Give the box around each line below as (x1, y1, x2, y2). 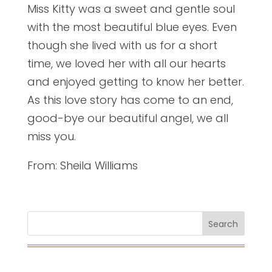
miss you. (27, 128, 76, 144)
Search (208, 217, 239, 230)
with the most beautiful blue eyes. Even (27, 19, 237, 35)
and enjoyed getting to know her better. (27, 73, 244, 89)
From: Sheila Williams (27, 157, 138, 173)
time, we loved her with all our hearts (27, 55, 226, 71)
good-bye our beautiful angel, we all (27, 110, 228, 126)
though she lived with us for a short (27, 37, 217, 53)
